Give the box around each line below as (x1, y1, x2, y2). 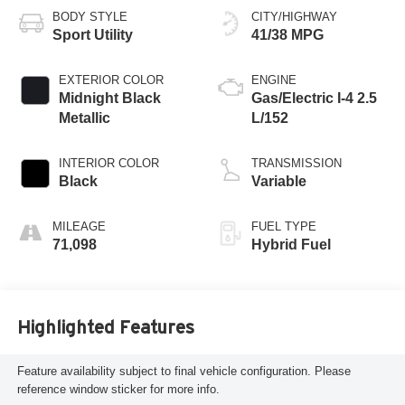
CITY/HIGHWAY (251, 9, 337, 24)
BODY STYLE (52, 9, 127, 24)
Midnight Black (58, 89, 161, 106)
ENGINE (251, 72, 297, 87)
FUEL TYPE (251, 219, 316, 233)
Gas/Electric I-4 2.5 (251, 89, 377, 106)
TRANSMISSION (251, 155, 342, 170)
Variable (251, 173, 306, 189)
